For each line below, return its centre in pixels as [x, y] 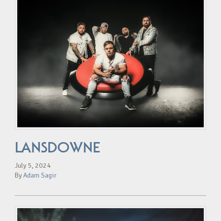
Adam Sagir [40, 176]
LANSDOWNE [57, 148]
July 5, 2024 [33, 166]
